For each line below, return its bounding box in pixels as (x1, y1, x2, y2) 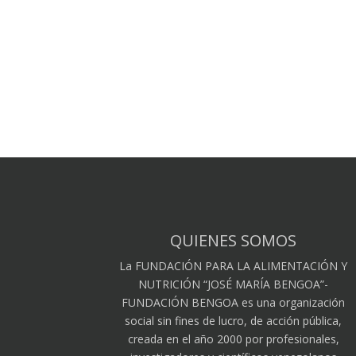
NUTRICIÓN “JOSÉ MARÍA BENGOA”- (138, 276, 329, 292)
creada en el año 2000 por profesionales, (127, 331, 339, 346)
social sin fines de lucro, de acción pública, (125, 312, 342, 328)
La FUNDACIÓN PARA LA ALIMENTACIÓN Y (119, 257, 348, 273)
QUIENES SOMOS (170, 229, 297, 251)
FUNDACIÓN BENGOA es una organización (122, 294, 346, 310)
